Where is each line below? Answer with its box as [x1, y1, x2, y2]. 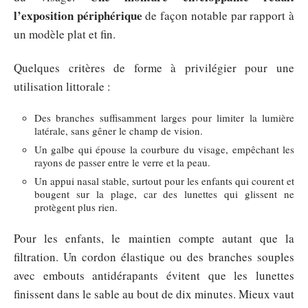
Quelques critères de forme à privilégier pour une [14, 60, 294, 76]
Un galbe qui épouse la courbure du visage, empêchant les [34, 142, 294, 156]
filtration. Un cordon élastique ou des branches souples [14, 249, 294, 265]
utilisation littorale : [14, 78, 111, 95]
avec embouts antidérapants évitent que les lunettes [14, 267, 294, 284]
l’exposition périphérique [14, 6, 142, 24]
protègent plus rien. [34, 199, 118, 214]
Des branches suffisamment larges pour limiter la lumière [34, 110, 294, 124]
